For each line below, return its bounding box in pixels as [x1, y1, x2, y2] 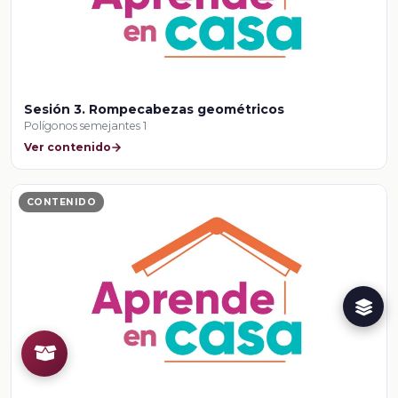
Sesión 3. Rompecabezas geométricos [24, 100, 285, 117]
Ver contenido [24, 140, 112, 155]
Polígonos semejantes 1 [24, 118, 147, 132]
